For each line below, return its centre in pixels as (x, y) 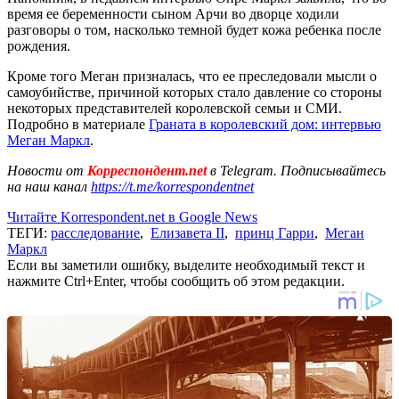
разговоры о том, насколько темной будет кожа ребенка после (194, 29)
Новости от (45, 170)
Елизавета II (187, 232)
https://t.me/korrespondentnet (172, 186)
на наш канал (49, 186)
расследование (95, 232)
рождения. (39, 45)
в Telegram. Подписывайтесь (298, 170)
